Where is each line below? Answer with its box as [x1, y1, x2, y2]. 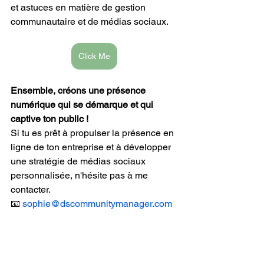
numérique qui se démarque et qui [11, 99, 156, 110]
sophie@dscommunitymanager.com [22, 198, 172, 209]
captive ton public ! [11, 113, 88, 124]
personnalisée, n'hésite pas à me [11, 170, 150, 181]
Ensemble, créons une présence [11, 85, 148, 96]
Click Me [78, 51, 110, 61]
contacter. [11, 184, 51, 195]
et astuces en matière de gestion [11, 2, 148, 13]
